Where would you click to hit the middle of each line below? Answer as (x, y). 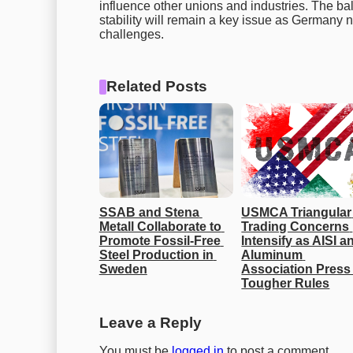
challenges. (131, 35)
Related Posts (157, 87)
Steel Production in (156, 255)
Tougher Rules (286, 284)
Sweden (123, 269)
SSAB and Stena (149, 213)
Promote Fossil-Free (160, 241)
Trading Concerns (295, 227)
